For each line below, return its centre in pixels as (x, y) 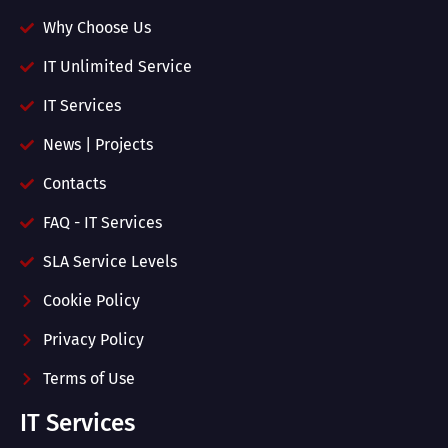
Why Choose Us (96, 28)
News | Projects (97, 145)
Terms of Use (88, 379)
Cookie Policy (91, 301)
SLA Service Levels (109, 262)
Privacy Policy (93, 340)
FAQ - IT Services (102, 223)
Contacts (74, 184)
